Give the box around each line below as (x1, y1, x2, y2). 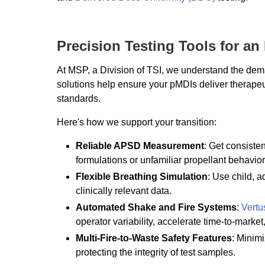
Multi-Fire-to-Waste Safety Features (76, 232, 232, 243)
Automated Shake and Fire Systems (76, 202, 237, 212)
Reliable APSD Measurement (76, 140, 204, 151)
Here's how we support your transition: (57, 117, 216, 127)
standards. (57, 93, 101, 104)
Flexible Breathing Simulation (76, 171, 208, 182)
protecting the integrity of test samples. (76, 247, 235, 257)
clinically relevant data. (76, 185, 172, 196)
